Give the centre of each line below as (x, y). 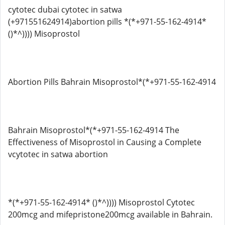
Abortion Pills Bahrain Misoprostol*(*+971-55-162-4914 (112, 82)
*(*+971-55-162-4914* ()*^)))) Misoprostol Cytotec (101, 202)
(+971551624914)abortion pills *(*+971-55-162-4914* (107, 22)
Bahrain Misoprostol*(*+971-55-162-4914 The (94, 130)
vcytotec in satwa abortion (58, 154)
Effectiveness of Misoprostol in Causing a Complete (105, 142)
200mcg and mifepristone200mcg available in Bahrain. (110, 214)
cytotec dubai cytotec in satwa (65, 10)
